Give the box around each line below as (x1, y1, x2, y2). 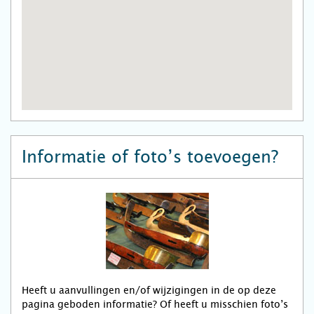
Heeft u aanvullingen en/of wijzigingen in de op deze (22, 285, 276, 296)
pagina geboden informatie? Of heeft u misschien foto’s (22, 299, 288, 310)
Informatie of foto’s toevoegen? (22, 147, 278, 168)
